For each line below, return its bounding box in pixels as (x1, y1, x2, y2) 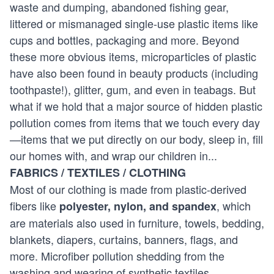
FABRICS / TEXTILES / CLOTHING (10, 164, 186, 180)
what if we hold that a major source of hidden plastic (10, 97, 262, 114)
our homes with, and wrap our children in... (10, 147, 217, 163)
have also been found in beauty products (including (10, 64, 258, 81)
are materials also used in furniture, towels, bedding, (10, 214, 264, 231)
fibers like (10, 197, 59, 213)
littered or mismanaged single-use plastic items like (10, 15, 258, 31)
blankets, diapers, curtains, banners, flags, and (10, 231, 238, 247)
